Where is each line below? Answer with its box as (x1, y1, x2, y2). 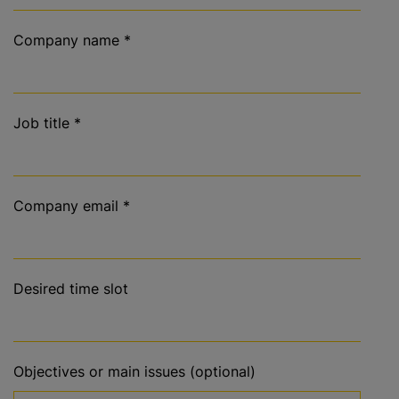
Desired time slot (13, 280, 128, 297)
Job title (13, 114, 69, 132)
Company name (13, 31, 119, 49)
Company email (13, 197, 118, 215)
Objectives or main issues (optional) (13, 362, 256, 380)
